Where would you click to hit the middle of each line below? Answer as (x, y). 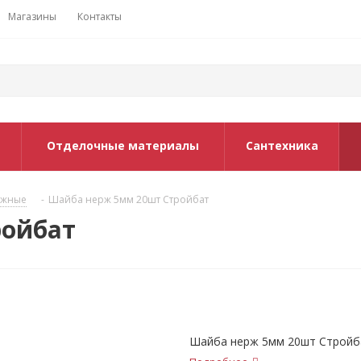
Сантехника (282, 145)
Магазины (32, 17)
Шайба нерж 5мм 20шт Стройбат (129, 199)
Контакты (100, 17)
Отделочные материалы (123, 145)
